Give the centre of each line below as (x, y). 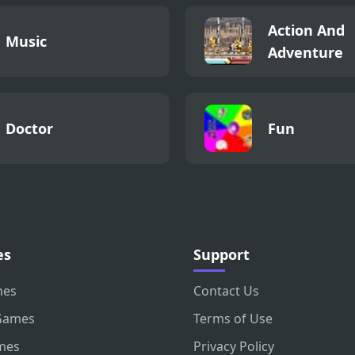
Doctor (29, 129)
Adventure (305, 53)
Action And (306, 31)
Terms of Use (233, 319)
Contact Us (226, 291)
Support (221, 255)
